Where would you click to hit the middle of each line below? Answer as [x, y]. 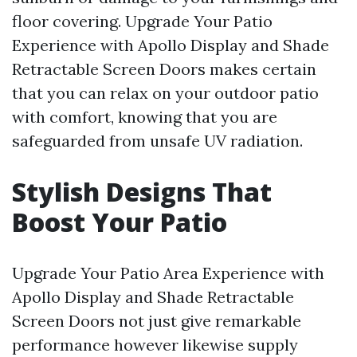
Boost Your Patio [120, 222]
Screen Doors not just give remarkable [157, 321]
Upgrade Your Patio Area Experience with [168, 273]
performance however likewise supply [155, 345]
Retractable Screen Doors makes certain [164, 69]
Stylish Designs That [142, 192]
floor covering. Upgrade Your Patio [142, 21]
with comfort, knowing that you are [145, 117]
